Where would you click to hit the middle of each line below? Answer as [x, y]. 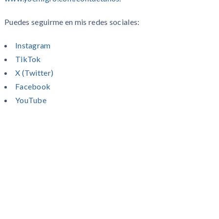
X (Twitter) [34, 72]
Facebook [33, 86]
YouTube [31, 100]
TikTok [28, 59]
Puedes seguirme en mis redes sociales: [72, 22]
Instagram [33, 45]
